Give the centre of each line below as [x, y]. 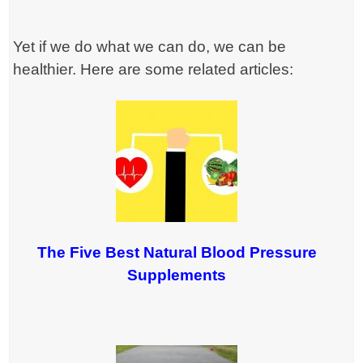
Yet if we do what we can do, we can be [150, 47]
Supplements [177, 275]
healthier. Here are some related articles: [154, 70]
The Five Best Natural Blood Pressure [177, 253]
